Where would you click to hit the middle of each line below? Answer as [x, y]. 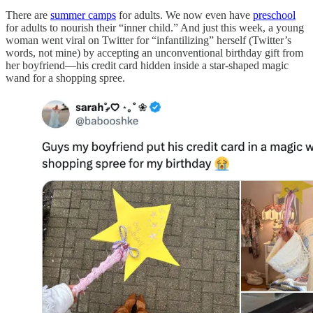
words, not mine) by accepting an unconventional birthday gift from [154, 52]
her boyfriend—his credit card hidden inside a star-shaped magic [147, 65]
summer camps [83, 15]
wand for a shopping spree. [65, 78]
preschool [274, 15]
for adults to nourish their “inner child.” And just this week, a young [155, 27]
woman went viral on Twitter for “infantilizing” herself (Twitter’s [148, 40]
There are [28, 15]
